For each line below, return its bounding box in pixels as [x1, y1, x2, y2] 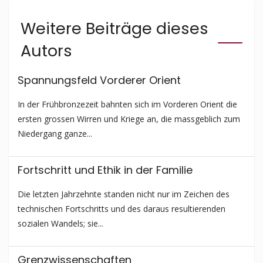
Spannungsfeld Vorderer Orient [18, 72, 181, 87]
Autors [21, 39, 72, 62]
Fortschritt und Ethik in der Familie [18, 162, 193, 177]
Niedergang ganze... [18, 127, 92, 139]
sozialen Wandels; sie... [18, 217, 103, 229]
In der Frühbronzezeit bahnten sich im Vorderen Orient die [18, 98, 237, 110]
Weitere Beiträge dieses [21, 17, 208, 39]
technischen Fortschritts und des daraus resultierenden [18, 203, 225, 214]
